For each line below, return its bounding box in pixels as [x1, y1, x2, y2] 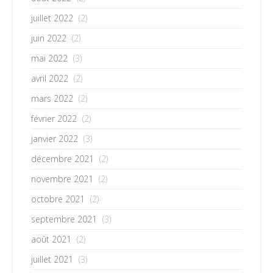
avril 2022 [31, 73, 68, 84]
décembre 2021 [31, 153, 94, 165]
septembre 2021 [31, 213, 97, 225]
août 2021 [31, 233, 71, 245]
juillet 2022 [31, 12, 73, 24]
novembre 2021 [31, 173, 93, 185]
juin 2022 [31, 32, 66, 44]
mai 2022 [31, 52, 68, 64]
